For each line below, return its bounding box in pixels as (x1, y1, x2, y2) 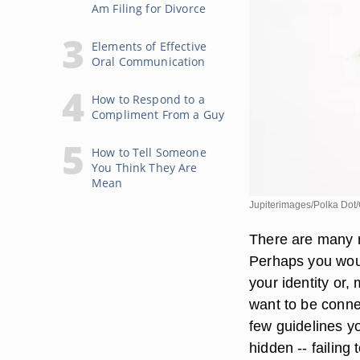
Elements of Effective (92, 39, 207, 54)
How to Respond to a (92, 92, 205, 107)
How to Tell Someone (92, 145, 207, 160)
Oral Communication (92, 54, 206, 69)
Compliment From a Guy (92, 107, 224, 122)
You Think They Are (92, 160, 198, 175)
